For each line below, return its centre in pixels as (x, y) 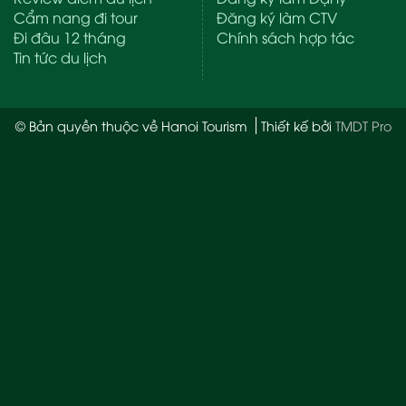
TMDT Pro (363, 126)
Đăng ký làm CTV (277, 18)
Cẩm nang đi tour (76, 18)
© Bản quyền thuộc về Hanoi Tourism (133, 126)
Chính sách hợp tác (285, 38)
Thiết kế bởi (298, 126)
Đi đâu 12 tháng (70, 38)
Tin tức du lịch (60, 58)
